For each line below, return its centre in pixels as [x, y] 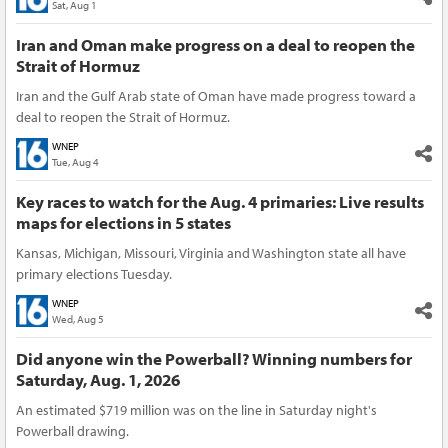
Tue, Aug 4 [75, 161]
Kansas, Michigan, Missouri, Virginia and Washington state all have [211, 252]
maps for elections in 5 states [123, 222]
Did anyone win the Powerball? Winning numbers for [214, 358]
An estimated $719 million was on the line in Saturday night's [196, 409]
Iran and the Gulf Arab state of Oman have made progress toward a [216, 95]
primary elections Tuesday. [94, 273]
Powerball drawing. [72, 430]
